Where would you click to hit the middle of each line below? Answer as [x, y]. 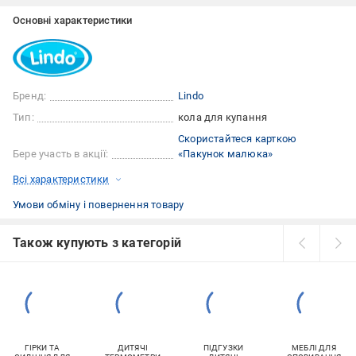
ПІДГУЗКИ [223, 348]
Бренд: [30, 96]
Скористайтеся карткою [238, 139]
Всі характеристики [61, 180]
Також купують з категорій [97, 243]
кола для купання [223, 118]
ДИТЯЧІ [133, 348]
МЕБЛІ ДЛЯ [314, 348]
